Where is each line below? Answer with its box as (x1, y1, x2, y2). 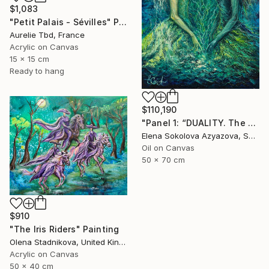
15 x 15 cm (10, 54, 49, 64)
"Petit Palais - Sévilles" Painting (119, 17, 127, 28)
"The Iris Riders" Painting (10, 224, 119, 235)
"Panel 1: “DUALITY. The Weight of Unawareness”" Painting (247, 117, 256, 128)
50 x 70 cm (142, 154, 185, 165)
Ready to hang (10, 66, 64, 76)
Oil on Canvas (142, 142, 195, 153)
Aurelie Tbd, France (10, 30, 85, 40)
